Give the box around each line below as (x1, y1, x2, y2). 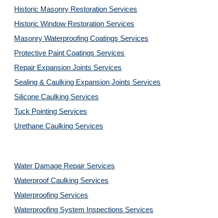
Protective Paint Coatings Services (14, 49, 125, 57)
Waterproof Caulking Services (14, 177, 109, 184)
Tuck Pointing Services (14, 108, 88, 115)
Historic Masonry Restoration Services (14, 5, 138, 13)
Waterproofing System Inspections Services (14, 206, 154, 214)
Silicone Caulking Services (14, 93, 99, 101)
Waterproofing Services (14, 191, 89, 199)
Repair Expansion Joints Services (14, 64, 122, 72)
